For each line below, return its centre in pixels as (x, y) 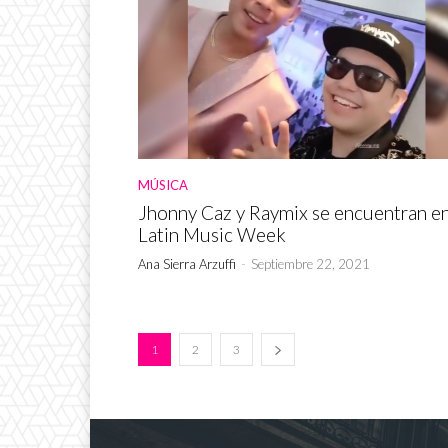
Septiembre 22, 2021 (310, 264)
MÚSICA (163, 185)
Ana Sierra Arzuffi (187, 264)
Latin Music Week (212, 235)
